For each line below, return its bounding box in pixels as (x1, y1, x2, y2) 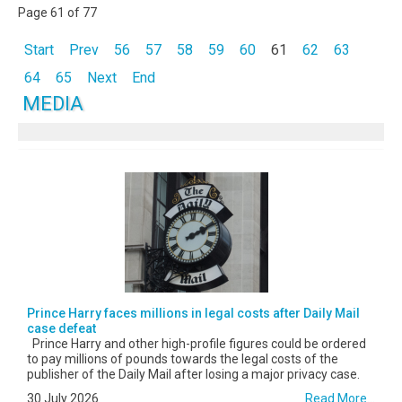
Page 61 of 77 (18, 5, 97, 21)
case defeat (27, 321, 96, 336)
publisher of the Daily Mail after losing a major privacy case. (27, 367, 360, 382)
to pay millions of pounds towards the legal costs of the (27, 352, 338, 367)
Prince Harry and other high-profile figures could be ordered (27, 336, 366, 352)
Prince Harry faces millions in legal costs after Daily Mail (27, 306, 360, 321)
